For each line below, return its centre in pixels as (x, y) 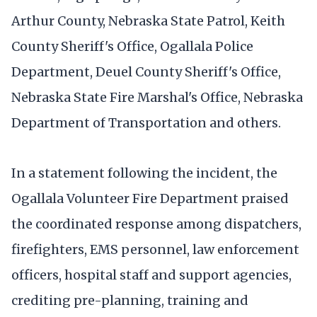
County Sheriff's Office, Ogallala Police (132, 46)
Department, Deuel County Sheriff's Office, (146, 71)
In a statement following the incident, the (144, 173)
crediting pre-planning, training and (130, 301)
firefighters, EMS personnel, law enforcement (155, 250)
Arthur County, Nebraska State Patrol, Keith (148, 21)
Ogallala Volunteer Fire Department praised (150, 199)
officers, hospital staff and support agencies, (151, 275)
